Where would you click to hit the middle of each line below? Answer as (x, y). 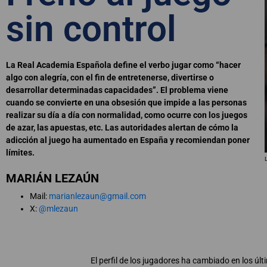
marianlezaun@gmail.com (97, 196)
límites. (20, 153)
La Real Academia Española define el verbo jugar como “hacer (123, 65)
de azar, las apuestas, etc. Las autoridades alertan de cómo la (122, 128)
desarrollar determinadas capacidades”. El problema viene (117, 90)
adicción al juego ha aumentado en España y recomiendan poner (128, 140)
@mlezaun (58, 209)
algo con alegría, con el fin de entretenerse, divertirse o (110, 78)
